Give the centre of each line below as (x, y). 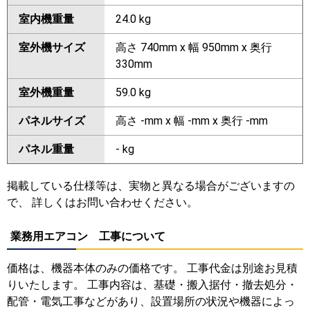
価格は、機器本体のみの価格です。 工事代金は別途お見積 (152, 268)
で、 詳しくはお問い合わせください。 (102, 202)
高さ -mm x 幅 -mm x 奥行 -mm (192, 120)
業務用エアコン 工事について (88, 236)
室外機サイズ (52, 47)
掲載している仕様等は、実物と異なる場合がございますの (151, 185)
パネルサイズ (52, 120)
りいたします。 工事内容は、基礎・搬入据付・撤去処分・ (152, 284)
